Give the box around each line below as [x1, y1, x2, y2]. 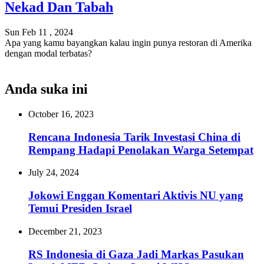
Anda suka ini [5, 81, 88, 97]
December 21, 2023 [28, 226, 102, 236]
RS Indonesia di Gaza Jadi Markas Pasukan [28, 247, 244, 260]
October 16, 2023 [28, 108, 94, 119]
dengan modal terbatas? [5, 48, 92, 59]
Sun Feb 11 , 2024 [5, 27, 73, 38]
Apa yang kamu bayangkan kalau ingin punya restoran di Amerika [5, 38, 252, 48]
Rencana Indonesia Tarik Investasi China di [28, 130, 240, 143]
